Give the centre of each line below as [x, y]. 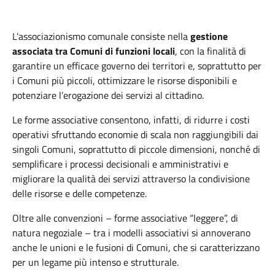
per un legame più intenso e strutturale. [95, 262]
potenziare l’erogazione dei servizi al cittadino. [108, 95]
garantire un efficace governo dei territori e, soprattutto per [137, 66]
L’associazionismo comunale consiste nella [101, 36]
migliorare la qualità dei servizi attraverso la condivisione [131, 179]
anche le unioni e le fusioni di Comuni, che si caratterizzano [136, 247]
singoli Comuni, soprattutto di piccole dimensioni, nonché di [136, 149]
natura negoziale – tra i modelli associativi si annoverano [131, 233]
